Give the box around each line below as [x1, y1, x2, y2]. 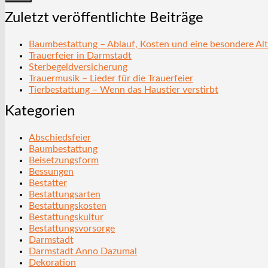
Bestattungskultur [29, 212, 103, 222]
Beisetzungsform [29, 155, 99, 165]
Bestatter [29, 178, 67, 188]
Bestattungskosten [29, 200, 106, 211]
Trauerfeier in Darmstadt [29, 50, 132, 60]
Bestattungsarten [29, 189, 100, 199]
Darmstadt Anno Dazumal [29, 246, 137, 256]
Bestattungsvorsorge [29, 223, 115, 233]
